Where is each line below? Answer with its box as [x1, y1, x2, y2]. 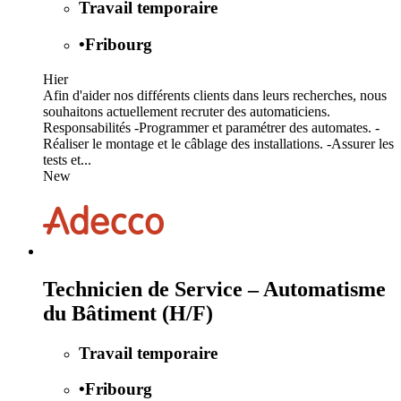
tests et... [43, 151, 91, 167]
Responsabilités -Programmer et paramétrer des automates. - [43, 119, 380, 135]
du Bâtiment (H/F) [43, 301, 213, 325]
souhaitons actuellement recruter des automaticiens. [43, 103, 330, 119]
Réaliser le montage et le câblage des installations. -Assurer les [43, 135, 394, 151]
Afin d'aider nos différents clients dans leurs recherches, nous [43, 87, 387, 103]
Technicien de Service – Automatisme [43, 277, 386, 301]
